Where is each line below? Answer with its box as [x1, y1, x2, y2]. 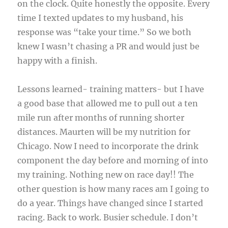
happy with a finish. [17, 55, 98, 66]
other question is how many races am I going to [17, 184, 210, 194]
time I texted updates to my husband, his [17, 13, 184, 23]
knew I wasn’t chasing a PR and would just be [17, 41, 200, 52]
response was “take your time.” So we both [17, 27, 192, 38]
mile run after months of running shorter [17, 112, 185, 123]
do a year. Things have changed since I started [17, 198, 204, 209]
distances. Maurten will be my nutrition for [17, 127, 191, 137]
